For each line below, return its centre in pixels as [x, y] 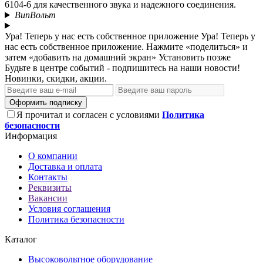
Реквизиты [50, 187]
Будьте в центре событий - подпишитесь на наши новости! [122, 68]
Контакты [48, 177]
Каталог [21, 239]
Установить [181, 57]
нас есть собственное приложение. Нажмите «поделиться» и [126, 46]
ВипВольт [35, 15]
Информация [31, 136]
